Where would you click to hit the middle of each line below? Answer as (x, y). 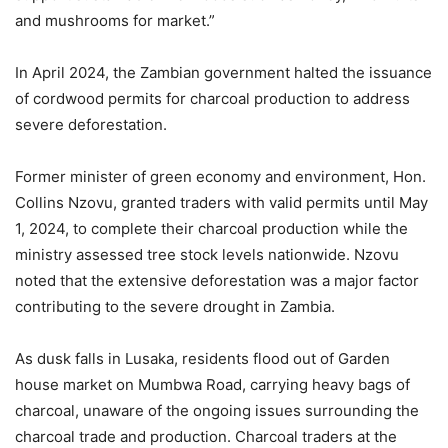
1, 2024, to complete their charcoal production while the (211, 228)
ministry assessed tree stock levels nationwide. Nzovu (207, 254)
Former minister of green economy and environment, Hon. (220, 176)
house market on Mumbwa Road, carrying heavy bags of (212, 384)
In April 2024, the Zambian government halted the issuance (223, 72)
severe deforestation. (91, 124)
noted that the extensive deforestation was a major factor (217, 280)
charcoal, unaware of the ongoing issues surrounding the (217, 410)
